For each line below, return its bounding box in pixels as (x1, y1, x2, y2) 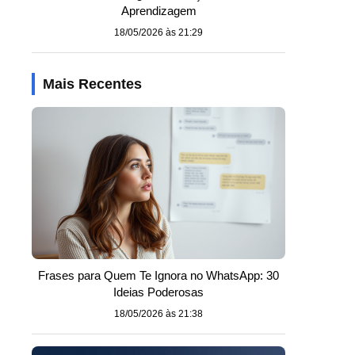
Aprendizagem (120, 4, 197, 17)
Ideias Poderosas (113, 285, 204, 299)
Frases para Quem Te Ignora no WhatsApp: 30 (38, 269, 279, 282)
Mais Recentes (43, 76, 142, 92)
